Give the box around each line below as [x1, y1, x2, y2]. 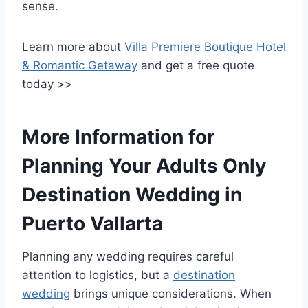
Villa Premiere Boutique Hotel [124, 40, 286, 54]
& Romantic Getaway [22, 58, 137, 73]
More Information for [22, 125, 214, 149]
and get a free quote [137, 58, 254, 73]
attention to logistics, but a [22, 268, 173, 283]
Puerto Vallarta [22, 212, 163, 236]
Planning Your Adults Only [22, 154, 266, 178]
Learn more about [22, 40, 124, 54]
